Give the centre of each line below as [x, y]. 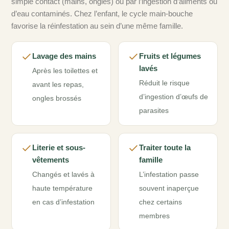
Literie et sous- [59, 148]
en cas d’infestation [63, 202]
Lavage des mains [64, 56]
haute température [62, 189]
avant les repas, [58, 85]
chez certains [161, 202]
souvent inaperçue [169, 189]
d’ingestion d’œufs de [174, 97]
